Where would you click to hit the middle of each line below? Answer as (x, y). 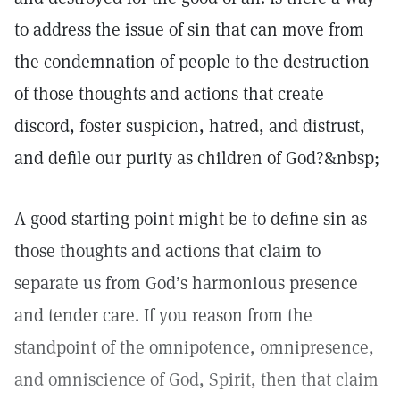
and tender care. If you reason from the (163, 315)
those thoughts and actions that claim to (167, 251)
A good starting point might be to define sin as (191, 219)
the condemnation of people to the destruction (192, 62)
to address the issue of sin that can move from (189, 29)
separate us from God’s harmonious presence (186, 283)
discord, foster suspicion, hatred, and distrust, (190, 126)
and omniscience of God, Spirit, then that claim (196, 379)
